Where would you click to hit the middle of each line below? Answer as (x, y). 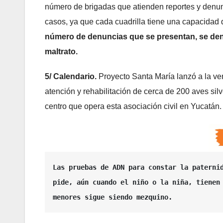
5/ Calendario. (72, 77)
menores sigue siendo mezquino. (114, 197)
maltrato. (61, 52)
